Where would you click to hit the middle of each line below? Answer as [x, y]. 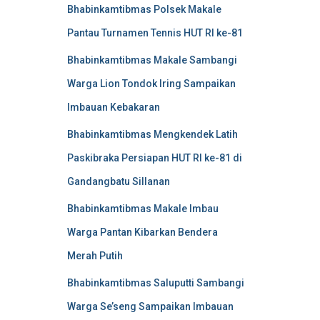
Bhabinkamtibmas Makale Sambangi [152, 60]
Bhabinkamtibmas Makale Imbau [142, 209]
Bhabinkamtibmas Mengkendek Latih [152, 134]
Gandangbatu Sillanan [118, 181]
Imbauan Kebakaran [113, 107]
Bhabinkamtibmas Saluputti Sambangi [155, 283]
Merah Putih [95, 256]
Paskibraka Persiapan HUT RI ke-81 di [154, 158]
